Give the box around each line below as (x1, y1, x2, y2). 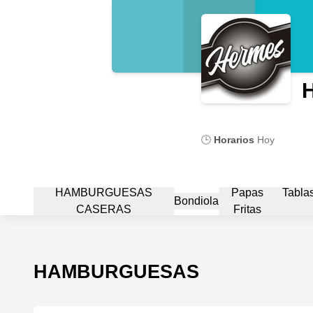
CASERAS (75, 203, 131, 215)
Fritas (233, 203, 261, 215)
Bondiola (173, 195, 219, 207)
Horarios (214, 134, 254, 145)
